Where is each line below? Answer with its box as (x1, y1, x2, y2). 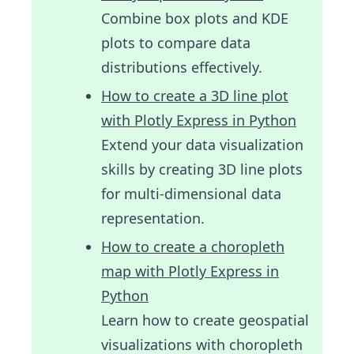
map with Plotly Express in (101, 261, 279, 281)
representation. (101, 208, 205, 228)
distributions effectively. (101, 57, 262, 77)
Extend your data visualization (101, 134, 303, 154)
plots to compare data (101, 32, 250, 52)
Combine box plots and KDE (101, 8, 288, 28)
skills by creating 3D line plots (101, 159, 303, 179)
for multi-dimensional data (101, 183, 281, 203)
